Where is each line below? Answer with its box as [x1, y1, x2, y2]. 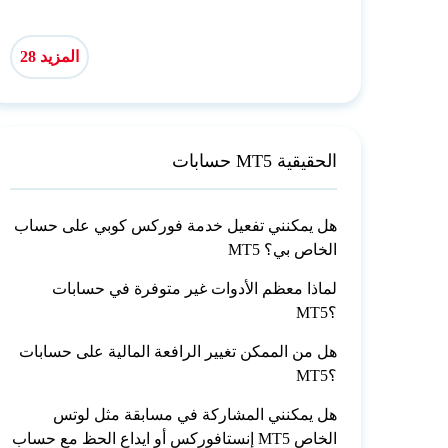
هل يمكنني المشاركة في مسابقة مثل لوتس [53, 405, 338, 423]
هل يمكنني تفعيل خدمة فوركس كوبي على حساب [14, 216, 338, 234]
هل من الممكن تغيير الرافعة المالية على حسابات [19, 342, 338, 360]
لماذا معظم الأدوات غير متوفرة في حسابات [52, 279, 338, 297]
